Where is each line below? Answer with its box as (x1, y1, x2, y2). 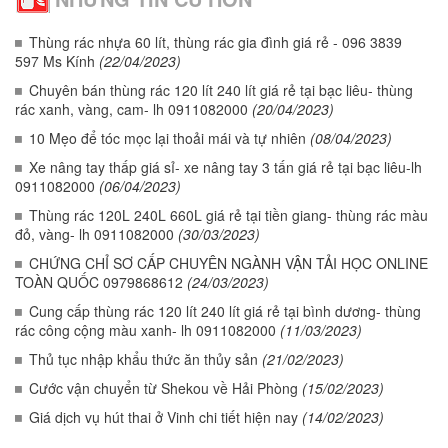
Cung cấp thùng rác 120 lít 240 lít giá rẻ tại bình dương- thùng (29, 301, 421, 322)
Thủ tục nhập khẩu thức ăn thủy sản (29, 349, 258, 370)
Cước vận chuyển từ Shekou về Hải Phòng (29, 378, 298, 399)
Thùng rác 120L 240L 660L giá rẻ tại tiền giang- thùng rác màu (29, 205, 428, 226)
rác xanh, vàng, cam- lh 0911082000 (15, 99, 248, 120)
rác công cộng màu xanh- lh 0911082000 (15, 320, 276, 341)
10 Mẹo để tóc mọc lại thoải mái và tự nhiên (29, 128, 306, 149)
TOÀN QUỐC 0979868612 (15, 272, 183, 293)
